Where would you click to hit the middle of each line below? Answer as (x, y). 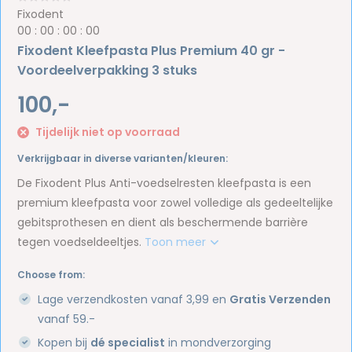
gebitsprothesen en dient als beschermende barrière (163, 222)
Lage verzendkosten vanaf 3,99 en (134, 299)
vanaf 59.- (67, 319)
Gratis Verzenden (280, 299)
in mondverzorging (218, 342)
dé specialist (128, 342)
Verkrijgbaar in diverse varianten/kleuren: (123, 158)
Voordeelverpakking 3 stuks (108, 70)
